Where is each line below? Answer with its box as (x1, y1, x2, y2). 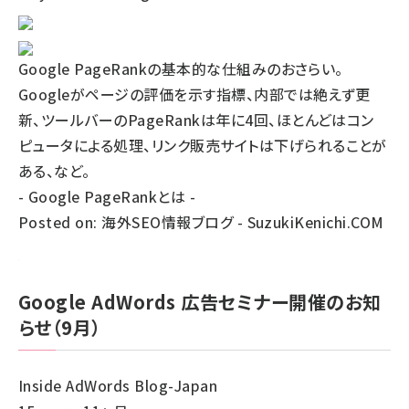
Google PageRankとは (27, 185, 186, 207)
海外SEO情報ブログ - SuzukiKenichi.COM (101, 211, 384, 233)
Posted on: (18, 211, 102, 233)
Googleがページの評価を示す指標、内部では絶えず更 (18, 83, 371, 105)
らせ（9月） (18, 314, 101, 341)
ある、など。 (18, 160, 90, 182)
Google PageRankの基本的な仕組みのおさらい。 (18, 58, 343, 79)
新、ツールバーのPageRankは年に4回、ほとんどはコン (18, 109, 374, 131)
